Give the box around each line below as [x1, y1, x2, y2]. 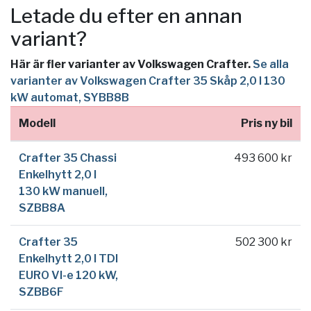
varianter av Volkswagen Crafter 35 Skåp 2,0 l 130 [10, 74, 285, 88]
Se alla [253, 58, 289, 72]
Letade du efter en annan [10, 4, 242, 28]
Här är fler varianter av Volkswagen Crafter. [10, 58, 251, 72]
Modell [19, 117, 56, 131]
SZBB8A [19, 201, 65, 215]
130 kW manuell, [19, 185, 108, 199]
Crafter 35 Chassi [19, 151, 117, 165]
